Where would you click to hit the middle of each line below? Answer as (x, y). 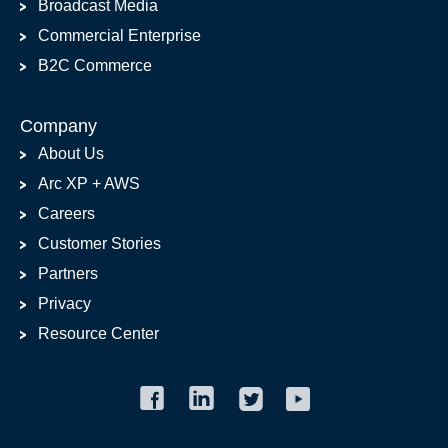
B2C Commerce (95, 66)
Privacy (64, 304)
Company (58, 126)
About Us (71, 154)
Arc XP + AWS (89, 184)
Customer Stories (99, 244)
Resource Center (98, 334)
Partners (68, 274)
